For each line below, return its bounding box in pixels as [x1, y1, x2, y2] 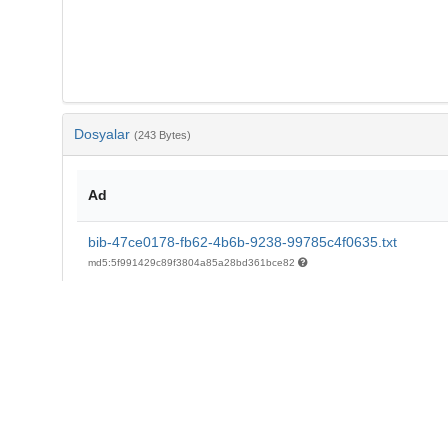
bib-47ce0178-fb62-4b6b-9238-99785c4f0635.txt [87, 233, 397, 250]
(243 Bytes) [133, 128, 191, 141]
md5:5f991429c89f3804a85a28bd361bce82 [87, 256, 298, 268]
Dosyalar [73, 125, 134, 142]
